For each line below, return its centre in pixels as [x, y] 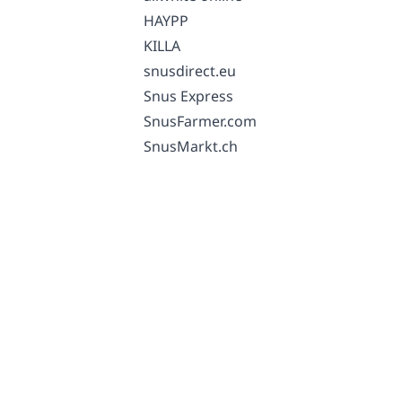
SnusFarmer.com [200, 121]
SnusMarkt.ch [191, 146]
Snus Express [188, 96]
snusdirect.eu [190, 71]
